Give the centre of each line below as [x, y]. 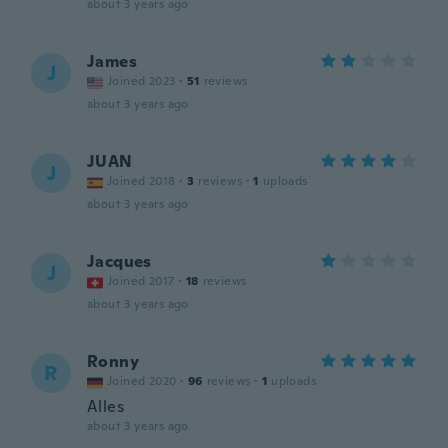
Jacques [119, 261]
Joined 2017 [141, 281]
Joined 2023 [141, 81]
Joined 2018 [141, 181]
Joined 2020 [142, 381]
